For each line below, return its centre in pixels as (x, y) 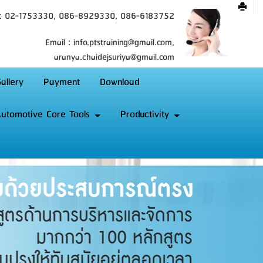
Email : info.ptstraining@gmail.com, (109, 43)
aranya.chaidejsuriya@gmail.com (114, 57)
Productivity (146, 114)
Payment (61, 82)
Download (119, 82)
